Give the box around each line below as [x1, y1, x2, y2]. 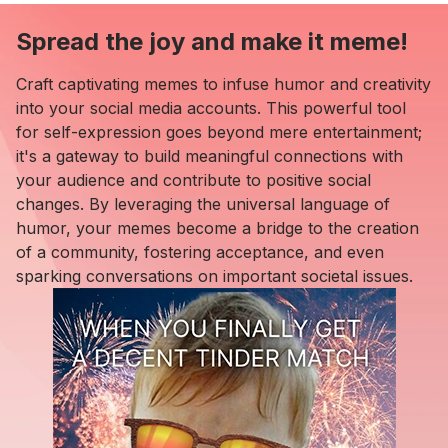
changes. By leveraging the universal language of [16, 193, 390, 214]
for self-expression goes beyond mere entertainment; [16, 121, 422, 142]
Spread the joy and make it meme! [16, 26, 408, 56]
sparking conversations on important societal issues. [16, 265, 413, 286]
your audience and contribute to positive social [16, 169, 371, 190]
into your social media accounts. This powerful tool [16, 97, 406, 118]
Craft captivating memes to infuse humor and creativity [16, 73, 431, 94]
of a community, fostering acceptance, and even [16, 241, 384, 262]
